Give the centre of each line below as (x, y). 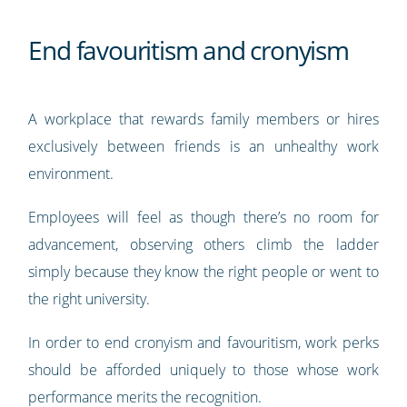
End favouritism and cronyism (189, 50)
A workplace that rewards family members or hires (203, 119)
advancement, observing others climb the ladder (203, 244)
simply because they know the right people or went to (203, 271)
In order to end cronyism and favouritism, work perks (203, 342)
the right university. (91, 298)
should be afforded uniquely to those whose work (203, 369)
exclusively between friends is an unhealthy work (203, 146)
